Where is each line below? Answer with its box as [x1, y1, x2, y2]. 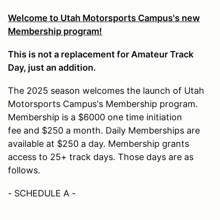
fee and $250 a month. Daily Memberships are [8, 125, 200, 136]
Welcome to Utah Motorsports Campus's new [8, 12, 200, 23]
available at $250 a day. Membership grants [8, 138, 189, 149]
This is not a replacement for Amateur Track [8, 49, 193, 59]
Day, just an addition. [8, 62, 96, 73]
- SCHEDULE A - [8, 188, 76, 198]
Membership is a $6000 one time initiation [8, 111, 182, 122]
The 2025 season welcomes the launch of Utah [8, 85, 204, 96]
